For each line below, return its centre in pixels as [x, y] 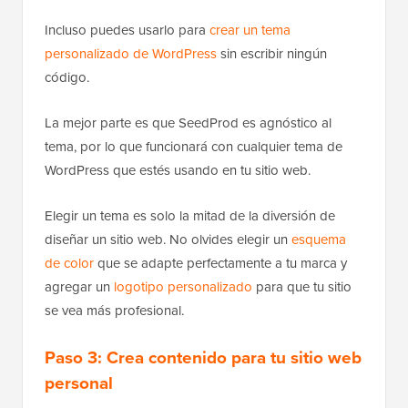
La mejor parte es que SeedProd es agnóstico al [188, 123]
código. [67, 77]
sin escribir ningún [272, 54]
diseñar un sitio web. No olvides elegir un [168, 240]
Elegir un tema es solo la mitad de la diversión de [190, 216]
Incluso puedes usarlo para [127, 30]
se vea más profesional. [114, 311]
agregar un [79, 287]
